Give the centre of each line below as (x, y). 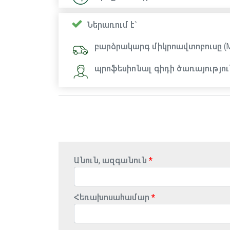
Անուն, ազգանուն (110, 160)
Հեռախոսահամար (112, 197)
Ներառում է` (111, 25)
